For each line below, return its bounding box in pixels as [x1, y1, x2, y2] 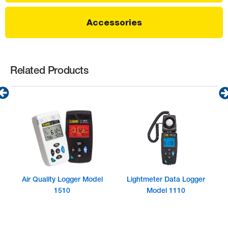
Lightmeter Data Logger [127, 177, 205, 184]
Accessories [86, 17, 142, 28]
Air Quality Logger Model [21, 177, 103, 184]
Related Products [10, 67, 89, 77]
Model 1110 [147, 188, 185, 195]
